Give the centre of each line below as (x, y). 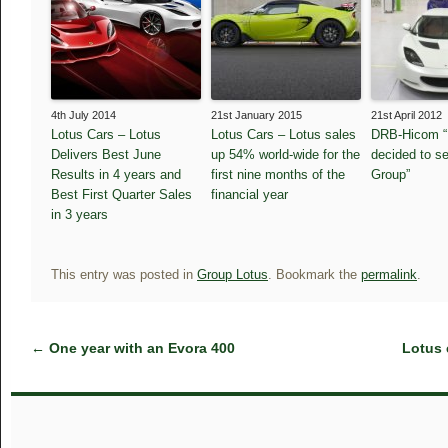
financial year (249, 194)
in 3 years (79, 214)
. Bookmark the (314, 274)
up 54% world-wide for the (285, 154)
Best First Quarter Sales (121, 194)
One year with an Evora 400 (140, 348)
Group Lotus (232, 274)
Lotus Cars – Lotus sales (283, 134)
